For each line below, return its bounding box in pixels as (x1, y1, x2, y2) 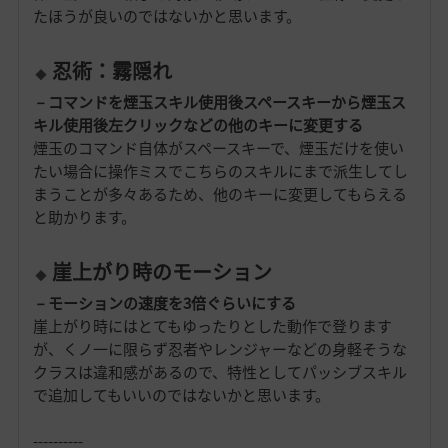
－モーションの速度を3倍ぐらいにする (32, 292, 296, 315)
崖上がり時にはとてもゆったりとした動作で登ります (32, 315, 392, 338)
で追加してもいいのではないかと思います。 (32, 384, 330, 407)
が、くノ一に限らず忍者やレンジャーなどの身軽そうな (32, 338, 407, 361)
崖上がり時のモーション (51, 257, 272, 287)
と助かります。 (32, 206, 136, 229)
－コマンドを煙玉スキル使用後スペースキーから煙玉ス (32, 91, 406, 114)
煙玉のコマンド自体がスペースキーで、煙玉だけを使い (32, 137, 404, 160)
